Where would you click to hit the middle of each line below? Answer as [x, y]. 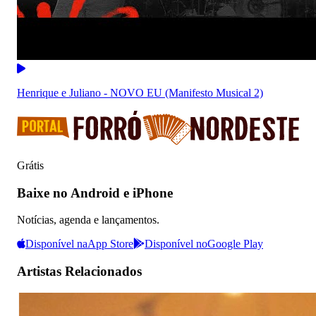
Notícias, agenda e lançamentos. [88, 220]
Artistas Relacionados [79, 271]
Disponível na [56, 244]
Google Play [235, 244]
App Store [110, 244]
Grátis [30, 165]
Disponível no [176, 244]
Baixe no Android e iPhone [95, 193]
